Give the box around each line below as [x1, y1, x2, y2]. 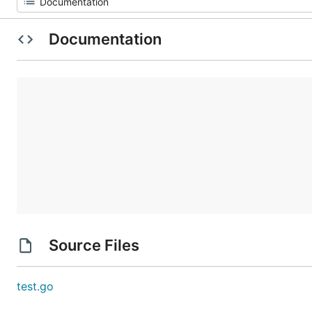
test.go [17, 279, 54, 293]
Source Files [45, 236, 143, 254]
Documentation [45, 30, 165, 48]
